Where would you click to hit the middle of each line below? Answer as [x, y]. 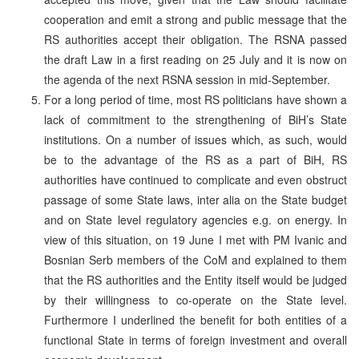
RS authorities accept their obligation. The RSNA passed [196, 39]
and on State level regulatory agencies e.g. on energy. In [196, 219]
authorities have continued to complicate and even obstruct [196, 179]
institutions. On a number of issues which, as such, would [196, 139]
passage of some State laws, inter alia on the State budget [196, 199]
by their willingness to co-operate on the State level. [196, 299]
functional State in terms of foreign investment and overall [196, 339]
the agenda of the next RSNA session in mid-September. [187, 79]
